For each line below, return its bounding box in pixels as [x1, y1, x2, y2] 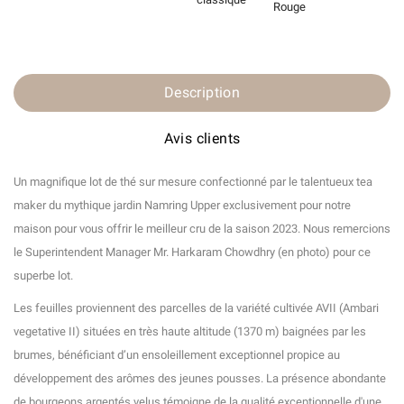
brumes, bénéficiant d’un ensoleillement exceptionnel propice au [14, 348, 340, 363]
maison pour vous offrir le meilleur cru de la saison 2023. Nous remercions [14, 222, 390, 236]
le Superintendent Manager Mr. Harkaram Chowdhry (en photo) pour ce [14, 245, 371, 260]
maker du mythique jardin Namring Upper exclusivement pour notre [14, 198, 351, 213]
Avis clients [163, 130, 241, 148]
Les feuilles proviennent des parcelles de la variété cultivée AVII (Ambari [14, 301, 379, 316]
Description [163, 84, 241, 102]
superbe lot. [14, 269, 76, 283]
